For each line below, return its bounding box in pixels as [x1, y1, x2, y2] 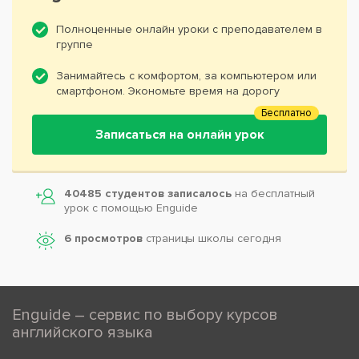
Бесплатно [261, 106, 312, 119]
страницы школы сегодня [143, 231, 281, 245]
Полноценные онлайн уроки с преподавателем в [56, 22, 322, 36]
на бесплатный [235, 186, 315, 200]
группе [56, 37, 93, 51]
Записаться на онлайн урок [95, 126, 264, 143]
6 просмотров [64, 231, 143, 245]
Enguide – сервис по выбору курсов [12, 305, 278, 325]
